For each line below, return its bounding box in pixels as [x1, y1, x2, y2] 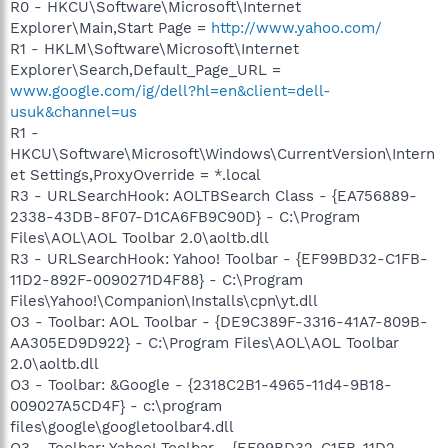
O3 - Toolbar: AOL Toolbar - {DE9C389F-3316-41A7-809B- [10, 312, 428, 331]
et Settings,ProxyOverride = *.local [10, 165, 261, 184]
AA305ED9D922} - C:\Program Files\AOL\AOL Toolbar [10, 333, 399, 352]
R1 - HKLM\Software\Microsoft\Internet [10, 39, 299, 58]
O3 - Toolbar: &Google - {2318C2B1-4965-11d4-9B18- [10, 375, 392, 394]
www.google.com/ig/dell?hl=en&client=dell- [10, 81, 331, 100]
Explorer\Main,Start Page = [10, 18, 211, 37]
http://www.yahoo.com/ [211, 18, 382, 37]
